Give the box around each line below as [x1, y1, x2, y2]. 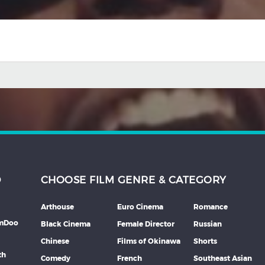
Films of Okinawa [117, 237, 180, 245]
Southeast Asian [193, 254, 252, 263]
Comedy [40, 254, 70, 263]
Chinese [40, 237, 69, 245]
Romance [193, 202, 228, 211]
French [117, 254, 142, 263]
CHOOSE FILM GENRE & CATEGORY [40, 174, 227, 186]
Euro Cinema [117, 202, 163, 211]
